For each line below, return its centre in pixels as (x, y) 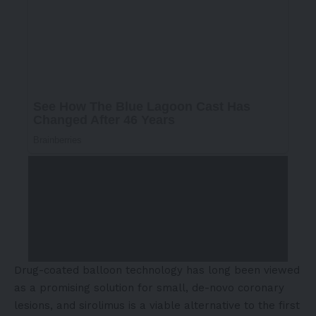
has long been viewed (241, 270)
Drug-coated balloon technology (98, 270)
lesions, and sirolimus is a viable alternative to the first (157, 305)
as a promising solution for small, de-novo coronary (149, 287)
